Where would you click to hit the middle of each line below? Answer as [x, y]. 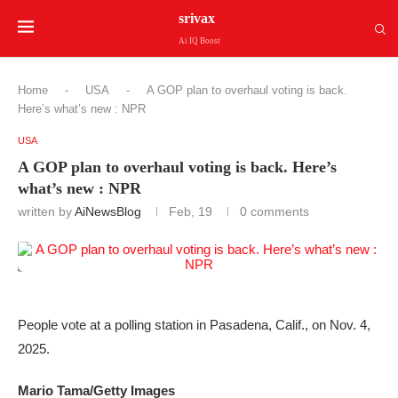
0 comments [275, 211]
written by [46, 211]
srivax [196, 18]
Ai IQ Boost [199, 40]
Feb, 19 [191, 211]
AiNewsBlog [108, 211]
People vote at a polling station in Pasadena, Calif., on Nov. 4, [194, 325]
